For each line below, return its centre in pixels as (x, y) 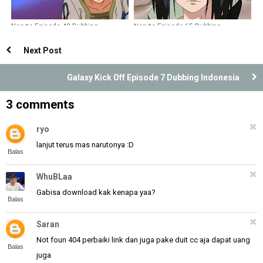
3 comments (40, 104)
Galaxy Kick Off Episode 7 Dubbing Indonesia (153, 77)
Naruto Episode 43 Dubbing (55, 26)
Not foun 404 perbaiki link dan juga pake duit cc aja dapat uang (143, 240)
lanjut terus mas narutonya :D (85, 145)
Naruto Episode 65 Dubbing (177, 26)
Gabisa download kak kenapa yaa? (96, 192)
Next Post (43, 50)
